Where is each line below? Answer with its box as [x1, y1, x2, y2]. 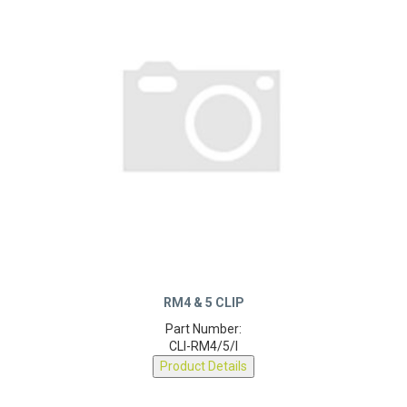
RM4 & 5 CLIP [163, 302, 244, 317]
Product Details [160, 365, 247, 381]
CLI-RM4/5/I [169, 345, 238, 361]
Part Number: [165, 328, 242, 343]
